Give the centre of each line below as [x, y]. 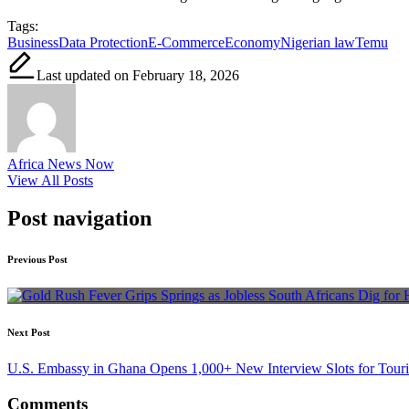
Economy [252, 42]
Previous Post [37, 260]
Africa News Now [61, 163]
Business [33, 42]
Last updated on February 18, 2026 [138, 75]
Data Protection [103, 42]
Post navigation [79, 219]
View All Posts [50, 180]
